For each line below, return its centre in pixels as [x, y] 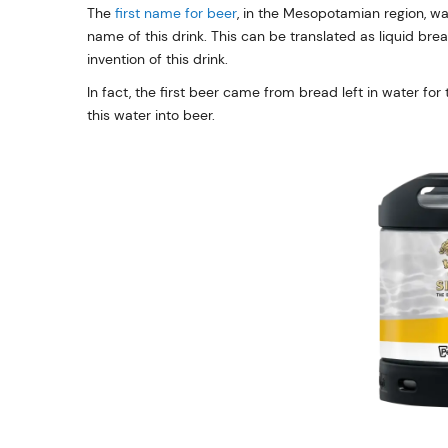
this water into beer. [151, 114]
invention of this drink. [157, 58]
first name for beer [176, 12]
